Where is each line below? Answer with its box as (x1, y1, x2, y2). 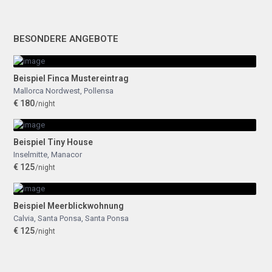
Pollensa (84, 86, 114, 95)
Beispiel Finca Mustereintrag (13, 73, 129, 83)
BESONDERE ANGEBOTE (13, 33, 118, 44)
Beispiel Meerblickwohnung (13, 201, 124, 211)
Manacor (51, 150, 82, 159)
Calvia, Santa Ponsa (13, 214, 81, 223)
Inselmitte (13, 150, 47, 159)
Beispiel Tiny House (13, 137, 93, 147)
